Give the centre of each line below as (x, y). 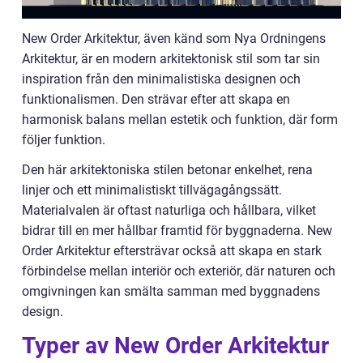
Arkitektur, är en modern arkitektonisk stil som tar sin (171, 58)
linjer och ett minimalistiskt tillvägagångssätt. (152, 190)
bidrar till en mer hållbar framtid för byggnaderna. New (177, 230)
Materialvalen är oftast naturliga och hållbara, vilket (169, 210)
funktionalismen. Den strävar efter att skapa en (156, 99)
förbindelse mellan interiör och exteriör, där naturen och (179, 271)
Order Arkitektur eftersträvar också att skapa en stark (172, 250)
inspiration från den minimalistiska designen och (161, 79)
